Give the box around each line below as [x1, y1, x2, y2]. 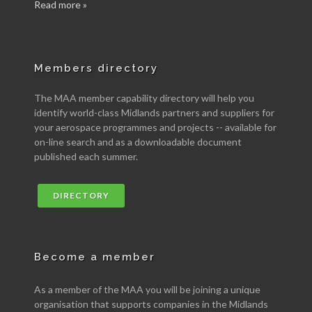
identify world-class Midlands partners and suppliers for [34, 107, 274, 119]
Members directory [34, 62, 158, 75]
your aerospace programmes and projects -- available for [34, 121, 276, 134]
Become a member [34, 251, 155, 264]
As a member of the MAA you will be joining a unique [34, 283, 260, 296]
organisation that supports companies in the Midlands [34, 298, 268, 311]
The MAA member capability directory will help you [34, 92, 254, 104]
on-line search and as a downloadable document [34, 136, 242, 148]
